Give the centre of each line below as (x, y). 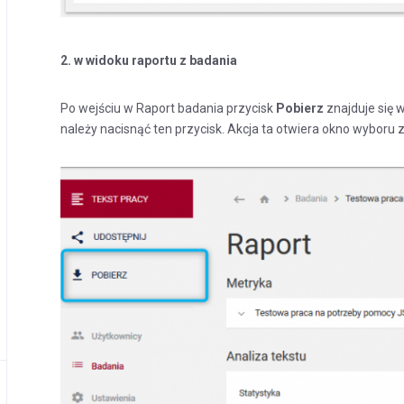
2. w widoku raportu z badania (149, 61)
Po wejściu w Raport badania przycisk (169, 109)
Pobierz (302, 109)
